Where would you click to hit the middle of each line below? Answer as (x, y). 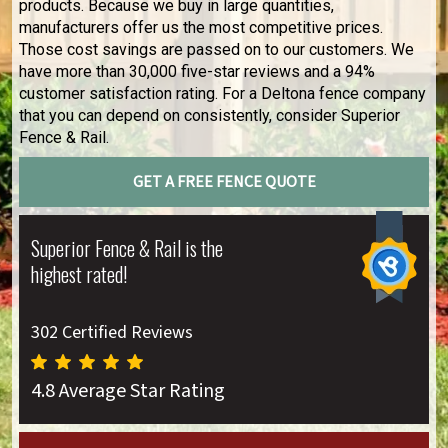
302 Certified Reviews (112, 332)
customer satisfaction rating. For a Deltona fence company (222, 93)
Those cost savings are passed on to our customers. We (216, 49)
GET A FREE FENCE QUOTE (224, 182)
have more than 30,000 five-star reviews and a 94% (197, 71)
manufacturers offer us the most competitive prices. (201, 27)
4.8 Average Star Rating (128, 391)
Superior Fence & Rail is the (127, 248)
